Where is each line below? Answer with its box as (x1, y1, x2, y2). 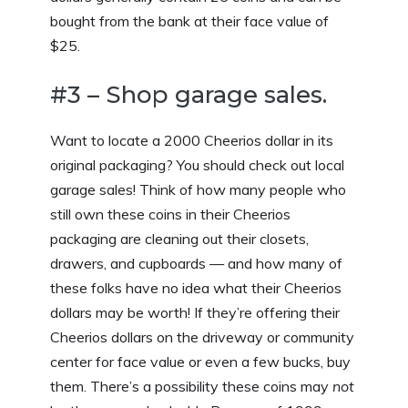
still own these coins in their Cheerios (50, 204, 291, 223)
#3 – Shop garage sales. (50, 79, 327, 109)
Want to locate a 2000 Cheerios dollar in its (50, 130, 333, 149)
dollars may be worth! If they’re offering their (50, 302, 340, 321)
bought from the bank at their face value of (50, 11, 329, 30)
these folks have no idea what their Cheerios (50, 278, 342, 297)
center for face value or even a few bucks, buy (50, 352, 351, 371)
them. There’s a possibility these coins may (50, 376, 332, 395)
